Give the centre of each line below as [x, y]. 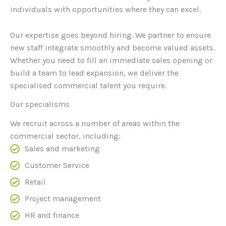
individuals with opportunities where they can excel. [105, 10]
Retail [35, 182]
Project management [63, 199]
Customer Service [57, 165]
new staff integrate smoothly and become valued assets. [112, 47]
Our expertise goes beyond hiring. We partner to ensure [110, 35]
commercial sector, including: [65, 136]
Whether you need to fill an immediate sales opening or [111, 60]
